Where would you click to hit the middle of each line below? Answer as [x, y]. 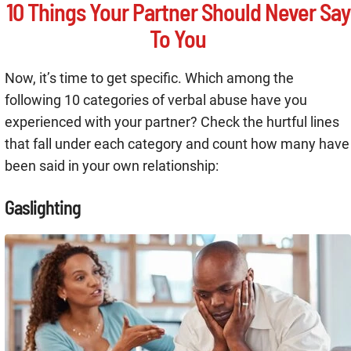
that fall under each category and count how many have [177, 144]
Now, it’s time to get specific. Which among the [149, 78]
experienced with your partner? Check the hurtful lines [172, 122]
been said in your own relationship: [112, 166]
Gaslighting [43, 208]
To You [178, 39]
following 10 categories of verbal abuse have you [156, 100]
